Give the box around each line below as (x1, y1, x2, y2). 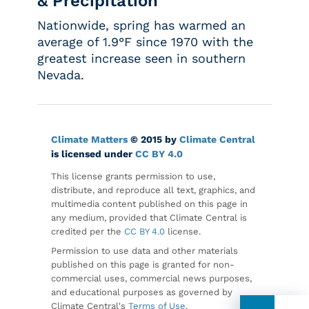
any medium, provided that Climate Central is (51, 212, 247, 223)
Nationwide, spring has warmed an (37, 18, 246, 33)
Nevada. (37, 68, 84, 83)
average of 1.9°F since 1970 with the (37, 34, 253, 50)
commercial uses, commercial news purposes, (51, 273, 252, 284)
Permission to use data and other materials (51, 246, 238, 257)
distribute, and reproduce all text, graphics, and (51, 185, 255, 196)
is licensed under (51, 148, 135, 160)
